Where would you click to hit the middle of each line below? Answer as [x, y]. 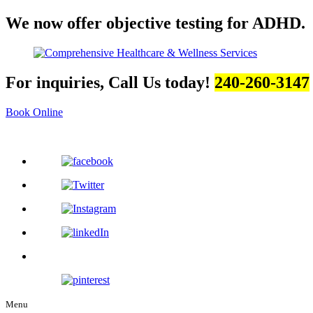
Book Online [34, 112]
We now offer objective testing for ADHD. [155, 23]
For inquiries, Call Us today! [110, 82]
